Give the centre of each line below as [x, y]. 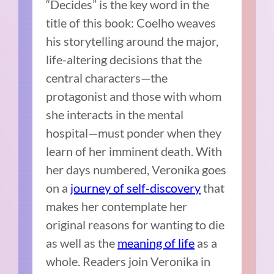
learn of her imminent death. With [134, 151]
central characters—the [107, 77]
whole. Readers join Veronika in [128, 261]
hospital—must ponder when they [134, 132]
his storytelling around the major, [132, 41]
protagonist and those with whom [134, 96]
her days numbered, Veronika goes [136, 169]
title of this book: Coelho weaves [131, 22]
